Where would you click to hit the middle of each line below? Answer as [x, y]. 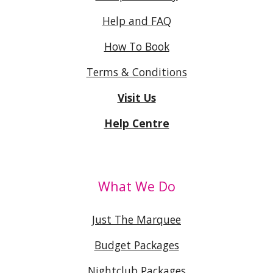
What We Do [136, 186]
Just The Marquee [136, 219]
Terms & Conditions [136, 72]
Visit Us [136, 97]
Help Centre [136, 123]
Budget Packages [136, 245]
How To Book [136, 46]
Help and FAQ [136, 21]
